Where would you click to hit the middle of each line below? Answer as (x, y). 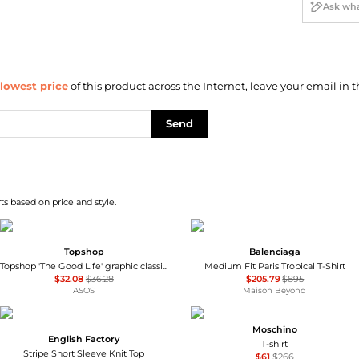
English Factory (84, 339)
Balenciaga (274, 252)
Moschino (274, 329)
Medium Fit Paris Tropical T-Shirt (274, 266)
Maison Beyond (275, 291)
